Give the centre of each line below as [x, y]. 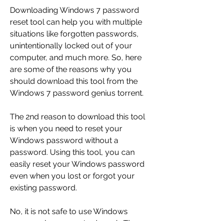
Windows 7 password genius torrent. [77, 93]
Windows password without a [64, 141]
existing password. [43, 188]
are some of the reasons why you [71, 70]
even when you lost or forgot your [72, 176]
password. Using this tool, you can [72, 152]
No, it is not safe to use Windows [69, 212]
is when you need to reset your [66, 129]
